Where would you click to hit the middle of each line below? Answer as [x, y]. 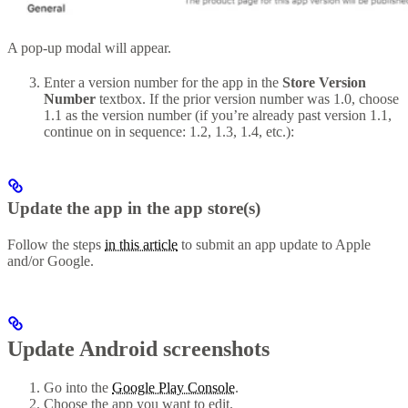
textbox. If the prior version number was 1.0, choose [247, 99]
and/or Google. [51, 261]
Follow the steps [56, 245]
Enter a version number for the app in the [163, 83]
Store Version [324, 83]
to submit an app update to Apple [274, 245]
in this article [141, 245]
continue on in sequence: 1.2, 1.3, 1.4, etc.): [169, 132]
